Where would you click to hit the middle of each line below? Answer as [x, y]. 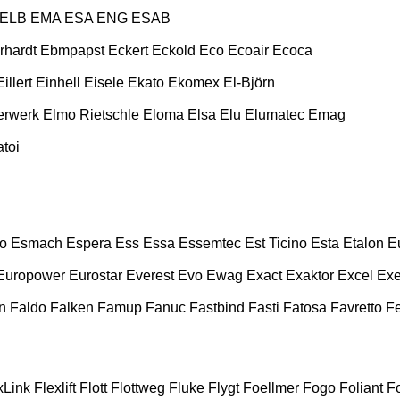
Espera [89, 243]
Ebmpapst [72, 50]
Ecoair [248, 50]
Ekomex [194, 82]
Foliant [361, 387]
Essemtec [210, 243]
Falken [72, 307]
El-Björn [249, 82]
